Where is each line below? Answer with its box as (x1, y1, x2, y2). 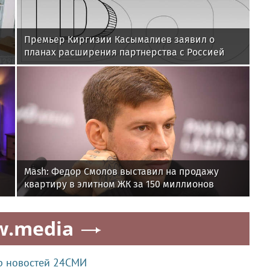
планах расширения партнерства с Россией (24, 46, 225, 58)
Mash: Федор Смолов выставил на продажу (24, 166, 219, 178)
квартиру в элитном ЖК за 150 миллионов (24, 178, 214, 190)
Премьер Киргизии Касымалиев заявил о (24, 34, 215, 46)
